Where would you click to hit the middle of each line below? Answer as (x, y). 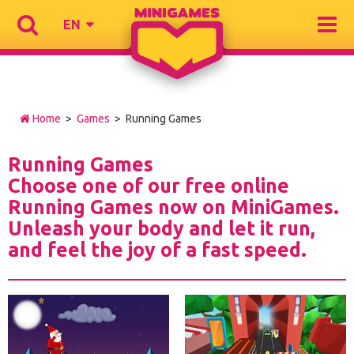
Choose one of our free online (149, 186)
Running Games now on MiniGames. (173, 207)
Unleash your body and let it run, (162, 228)
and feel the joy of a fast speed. (157, 250)
